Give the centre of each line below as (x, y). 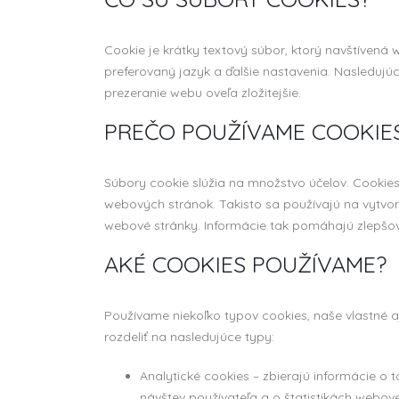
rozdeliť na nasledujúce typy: (189, 337)
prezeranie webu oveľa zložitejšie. (203, 93)
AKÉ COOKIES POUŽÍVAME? (245, 264)
